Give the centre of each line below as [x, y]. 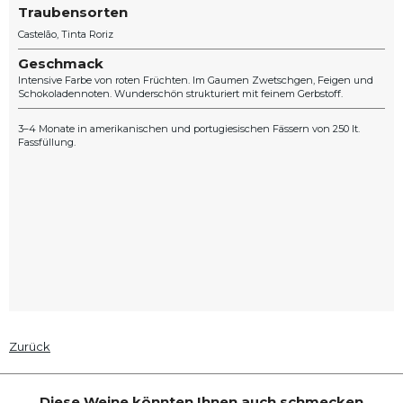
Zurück [30, 346]
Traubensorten [73, 13]
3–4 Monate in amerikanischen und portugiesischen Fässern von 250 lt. [189, 129]
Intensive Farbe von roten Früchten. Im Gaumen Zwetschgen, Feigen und [196, 81]
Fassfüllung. [47, 143]
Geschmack [61, 64]
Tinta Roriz [87, 35]
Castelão [37, 35]
